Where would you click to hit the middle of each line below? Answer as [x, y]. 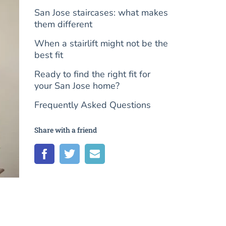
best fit [49, 55]
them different [64, 24]
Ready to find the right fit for [93, 74]
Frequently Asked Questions [93, 105]
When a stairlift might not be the [101, 43]
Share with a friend [66, 130]
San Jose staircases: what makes [101, 13]
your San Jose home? [77, 86]
